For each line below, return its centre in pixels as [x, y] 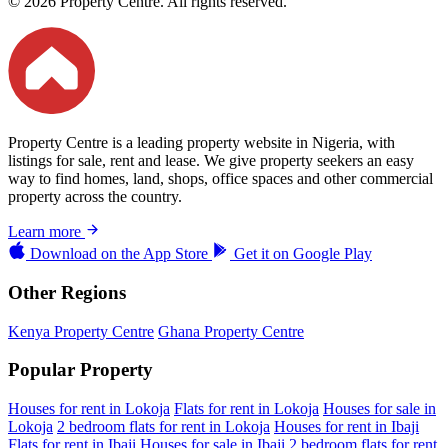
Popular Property [80, 370]
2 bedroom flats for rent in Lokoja [163, 426]
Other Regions [67, 292]
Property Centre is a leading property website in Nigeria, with [201, 143]
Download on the [85, 254]
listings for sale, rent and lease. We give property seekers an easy [211, 161]
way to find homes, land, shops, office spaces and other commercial [220, 179]
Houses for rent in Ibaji [346, 426]
